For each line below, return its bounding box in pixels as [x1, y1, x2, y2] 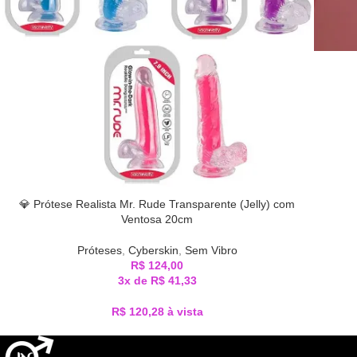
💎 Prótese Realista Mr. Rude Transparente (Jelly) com [19, 198, 295, 210]
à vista [167, 305, 203, 318]
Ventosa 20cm [121, 213, 193, 226]
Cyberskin [127, 244, 178, 257]
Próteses [76, 244, 122, 257]
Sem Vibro [184, 244, 237, 257]
